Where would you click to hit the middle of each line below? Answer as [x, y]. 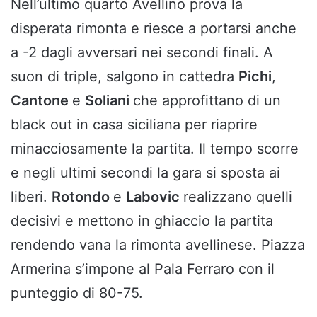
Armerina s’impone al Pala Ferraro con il [143, 269]
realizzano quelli [238, 196]
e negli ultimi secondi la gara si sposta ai [145, 172]
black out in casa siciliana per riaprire [134, 124]
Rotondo [82, 196]
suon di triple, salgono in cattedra [125, 76]
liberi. [31, 196]
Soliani [109, 100]
